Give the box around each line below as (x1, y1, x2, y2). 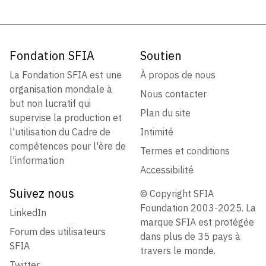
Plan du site (140, 107, 191, 119)
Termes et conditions (140, 145, 230, 157)
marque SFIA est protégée (140, 216, 254, 229)
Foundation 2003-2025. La (140, 202, 256, 214)
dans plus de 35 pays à (140, 230, 240, 243)
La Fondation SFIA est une (9, 69, 122, 81)
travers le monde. (140, 245, 216, 257)
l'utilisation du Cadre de (9, 126, 110, 138)
